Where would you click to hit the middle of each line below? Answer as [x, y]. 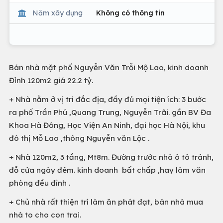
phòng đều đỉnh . [40, 183]
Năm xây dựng [57, 13]
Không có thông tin [130, 13]
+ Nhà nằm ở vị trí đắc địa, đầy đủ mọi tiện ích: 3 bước [108, 99]
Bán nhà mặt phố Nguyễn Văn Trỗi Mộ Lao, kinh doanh [109, 67]
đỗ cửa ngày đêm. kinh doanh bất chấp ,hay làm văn [107, 170]
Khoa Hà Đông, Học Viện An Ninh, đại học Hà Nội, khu [107, 125]
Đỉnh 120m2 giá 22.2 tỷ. [51, 80]
